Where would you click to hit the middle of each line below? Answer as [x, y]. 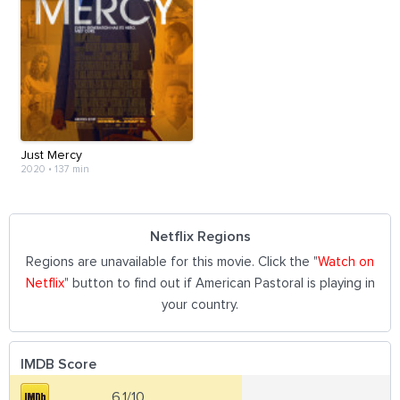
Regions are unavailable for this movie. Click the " [172, 262]
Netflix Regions [200, 236]
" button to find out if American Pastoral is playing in [219, 283]
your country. [200, 304]
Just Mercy [51, 155]
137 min [72, 169]
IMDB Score [58, 364]
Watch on [346, 262]
